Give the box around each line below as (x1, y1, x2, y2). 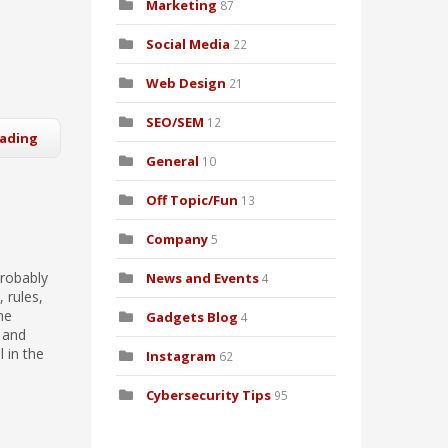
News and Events (146, 269, 259, 288)
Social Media (146, 35, 230, 54)
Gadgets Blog (146, 308, 238, 327)
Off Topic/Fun (146, 191, 238, 210)
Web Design (146, 74, 226, 93)
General (146, 152, 199, 171)
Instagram (146, 347, 216, 366)
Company (146, 230, 208, 249)
